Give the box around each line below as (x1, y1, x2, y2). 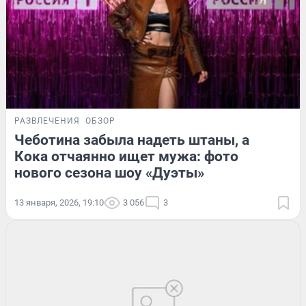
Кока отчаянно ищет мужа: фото (14, 148, 238, 165)
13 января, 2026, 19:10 (14, 197, 104, 208)
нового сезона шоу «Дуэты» (14, 164, 204, 181)
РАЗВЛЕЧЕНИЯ (14, 115, 80, 126)
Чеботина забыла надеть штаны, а (14, 131, 249, 148)
